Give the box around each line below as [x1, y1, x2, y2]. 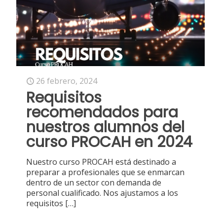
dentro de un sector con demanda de [26, 177, 161, 188]
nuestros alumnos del [26, 117, 184, 138]
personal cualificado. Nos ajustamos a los [26, 187, 178, 199]
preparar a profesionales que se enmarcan [26, 167, 184, 178]
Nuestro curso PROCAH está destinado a [26, 156, 176, 168]
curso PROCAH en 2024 [26, 132, 192, 153]
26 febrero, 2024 [36, 75, 97, 87]
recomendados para [26, 102, 178, 123]
